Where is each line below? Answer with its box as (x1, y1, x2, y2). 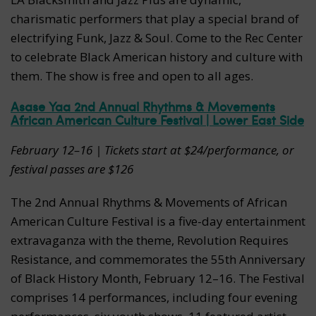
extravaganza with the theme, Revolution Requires (11, 232, 288, 249)
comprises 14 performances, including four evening (11, 289, 298, 306)
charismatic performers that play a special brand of (11, 11, 299, 28)
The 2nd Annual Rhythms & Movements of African (11, 194, 287, 211)
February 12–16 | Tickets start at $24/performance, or (11, 142, 294, 159)
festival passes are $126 (11, 161, 133, 178)
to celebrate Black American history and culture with (11, 49, 303, 66)
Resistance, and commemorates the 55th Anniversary (11, 251, 305, 268)
